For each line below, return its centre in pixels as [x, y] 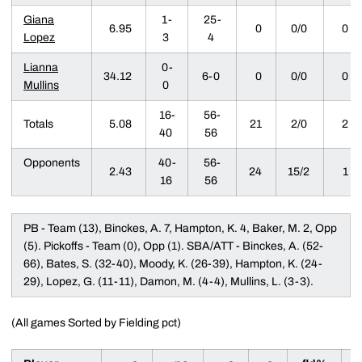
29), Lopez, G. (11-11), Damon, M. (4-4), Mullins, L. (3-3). [168, 281]
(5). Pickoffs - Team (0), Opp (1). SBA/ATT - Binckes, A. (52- [173, 246]
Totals [41, 124]
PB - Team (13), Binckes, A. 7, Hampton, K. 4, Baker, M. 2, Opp [180, 228]
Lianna [41, 67]
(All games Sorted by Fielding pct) [96, 322]
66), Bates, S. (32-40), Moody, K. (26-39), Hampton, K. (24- [173, 263]
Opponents [52, 162]
